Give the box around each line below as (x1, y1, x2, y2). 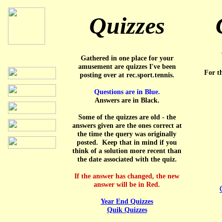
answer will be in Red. (94, 181, 160, 188)
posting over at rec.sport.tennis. (79, 71, 174, 79)
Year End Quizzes (101, 198, 153, 205)
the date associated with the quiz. (77, 156, 177, 163)
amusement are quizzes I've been (78, 63, 176, 70)
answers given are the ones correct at (72, 122, 182, 129)
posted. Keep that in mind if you (77, 139, 177, 146)
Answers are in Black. (94, 97, 160, 104)
